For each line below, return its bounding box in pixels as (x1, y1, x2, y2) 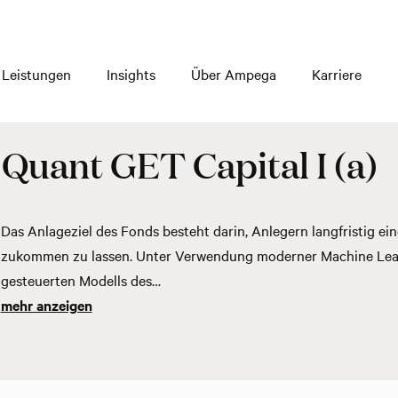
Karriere (312, 64, 362, 84)
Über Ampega (191, 64, 276, 84)
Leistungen (2, 64, 71, 84)
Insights (107, 64, 155, 84)
